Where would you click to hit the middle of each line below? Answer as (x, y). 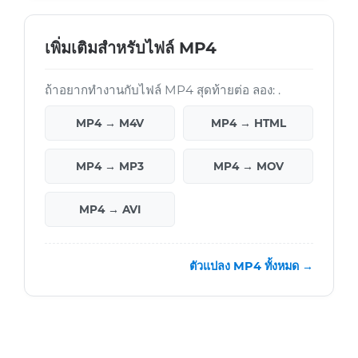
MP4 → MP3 (110, 167)
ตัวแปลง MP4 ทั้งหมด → (251, 267)
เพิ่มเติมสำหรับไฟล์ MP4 (131, 48)
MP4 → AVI (110, 210)
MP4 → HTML (248, 123)
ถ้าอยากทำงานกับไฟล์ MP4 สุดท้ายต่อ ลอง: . (163, 90)
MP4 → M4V (110, 123)
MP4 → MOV (248, 167)
